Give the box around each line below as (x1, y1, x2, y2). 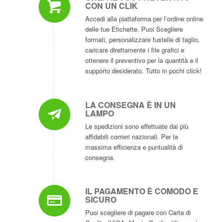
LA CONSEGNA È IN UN (85, 99, 176, 111)
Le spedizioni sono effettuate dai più (85, 121, 188, 131)
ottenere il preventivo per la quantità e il (85, 55, 198, 65)
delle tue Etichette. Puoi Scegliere (85, 24, 183, 34)
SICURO (85, 193, 116, 205)
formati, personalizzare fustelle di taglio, (85, 35, 200, 45)
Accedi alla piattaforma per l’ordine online (85, 14, 203, 24)
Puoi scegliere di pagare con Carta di (85, 207, 191, 217)
